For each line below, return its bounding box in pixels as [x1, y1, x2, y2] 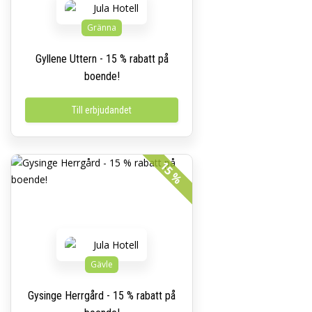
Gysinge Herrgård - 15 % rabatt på [28, 289, 175, 302]
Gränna [87, 22, 116, 33]
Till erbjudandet [72, 104, 132, 116]
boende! [84, 70, 120, 83]
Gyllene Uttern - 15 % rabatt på [35, 52, 169, 65]
